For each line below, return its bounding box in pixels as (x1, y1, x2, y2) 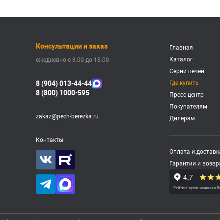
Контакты (35, 137, 63, 143)
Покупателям (169, 103, 208, 110)
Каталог (169, 56, 193, 63)
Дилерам (169, 115, 195, 122)
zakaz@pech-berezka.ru (35, 113, 99, 120)
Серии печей (169, 68, 205, 75)
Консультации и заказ (35, 42, 108, 50)
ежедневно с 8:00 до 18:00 (35, 56, 109, 63)
